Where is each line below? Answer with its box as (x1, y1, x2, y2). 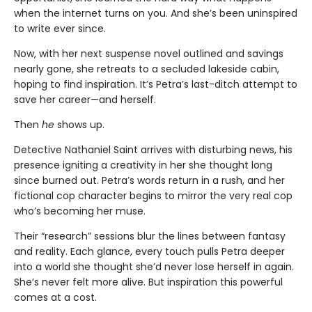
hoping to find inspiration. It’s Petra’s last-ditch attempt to (14, 77, 297, 91)
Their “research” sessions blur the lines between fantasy (14, 228, 286, 243)
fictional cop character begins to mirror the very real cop (14, 188, 292, 203)
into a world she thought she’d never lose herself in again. (14, 259, 294, 274)
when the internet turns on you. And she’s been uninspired (14, 6, 297, 20)
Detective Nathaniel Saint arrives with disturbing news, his (14, 142, 292, 157)
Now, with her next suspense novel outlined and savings (14, 46, 283, 61)
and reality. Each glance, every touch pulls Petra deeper (14, 244, 285, 258)
